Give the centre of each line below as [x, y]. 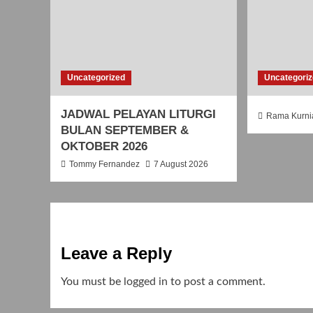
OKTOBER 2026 [104, 146]
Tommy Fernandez [104, 164]
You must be [92, 281]
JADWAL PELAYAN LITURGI [138, 114]
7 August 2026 [181, 164]
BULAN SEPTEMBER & [125, 130]
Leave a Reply [116, 253]
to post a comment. [217, 281]
